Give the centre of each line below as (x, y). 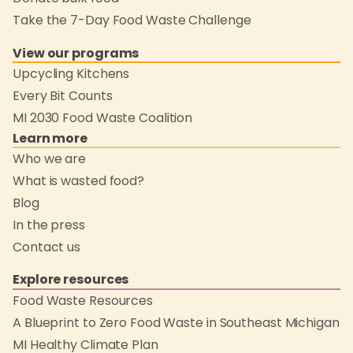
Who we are (49, 159)
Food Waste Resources (83, 300)
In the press (49, 225)
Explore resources (71, 280)
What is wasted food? (78, 181)
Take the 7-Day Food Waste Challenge (132, 20)
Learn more (50, 138)
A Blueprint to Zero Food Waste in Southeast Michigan (176, 322)
